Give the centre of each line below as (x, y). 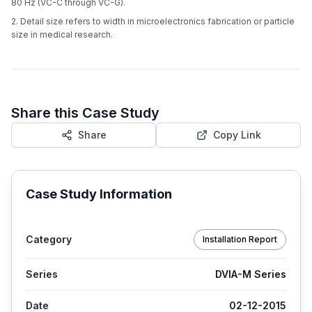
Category (49, 240)
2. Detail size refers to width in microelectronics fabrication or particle (153, 22)
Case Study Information (99, 194)
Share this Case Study (85, 113)
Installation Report (240, 240)
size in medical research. (62, 35)
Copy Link (237, 135)
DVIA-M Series (251, 274)
